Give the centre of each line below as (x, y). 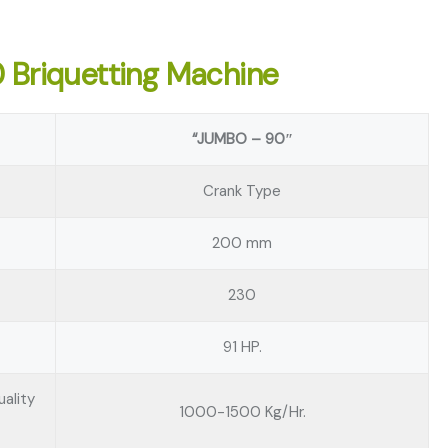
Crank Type (242, 191)
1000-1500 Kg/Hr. (242, 412)
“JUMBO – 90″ (242, 139)
